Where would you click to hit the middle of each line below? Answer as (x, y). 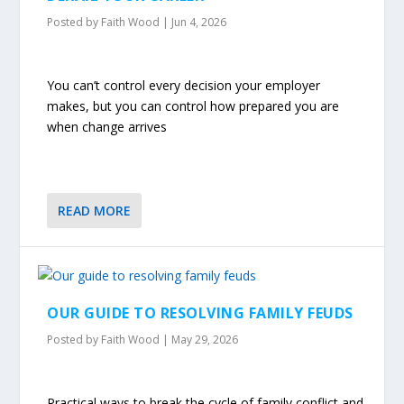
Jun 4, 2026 (199, 23)
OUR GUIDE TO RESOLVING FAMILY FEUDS (200, 313)
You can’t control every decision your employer (184, 85)
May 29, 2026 (205, 340)
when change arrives (107, 126)
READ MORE (95, 211)
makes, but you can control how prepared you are (193, 106)
